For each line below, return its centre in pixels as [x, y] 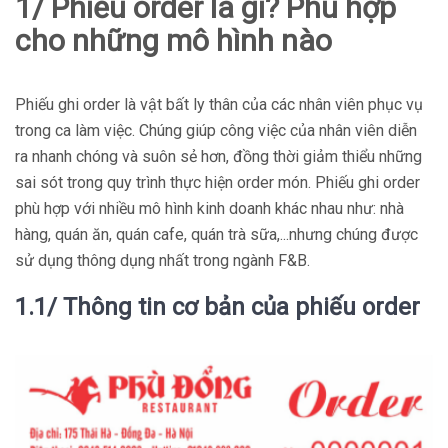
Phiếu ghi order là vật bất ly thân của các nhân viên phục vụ [219, 104]
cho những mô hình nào [173, 40]
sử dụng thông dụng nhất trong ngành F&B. [162, 260]
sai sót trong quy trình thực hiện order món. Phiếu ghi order [217, 182]
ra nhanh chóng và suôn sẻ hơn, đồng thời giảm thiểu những [218, 156]
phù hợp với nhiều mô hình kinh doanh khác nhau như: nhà [209, 208]
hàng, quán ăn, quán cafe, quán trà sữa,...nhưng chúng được [216, 234]
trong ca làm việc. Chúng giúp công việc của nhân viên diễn [216, 130]
